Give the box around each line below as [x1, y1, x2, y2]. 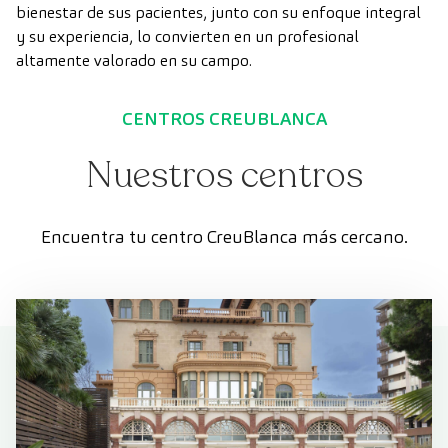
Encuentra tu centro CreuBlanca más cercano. [40, 225, 408, 248]
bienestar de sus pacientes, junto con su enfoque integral [16, 2, 421, 23]
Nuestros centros [85, 151, 363, 200]
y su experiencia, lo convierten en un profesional [16, 26, 359, 47]
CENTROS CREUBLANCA [121, 107, 327, 130]
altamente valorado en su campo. [16, 50, 252, 71]
